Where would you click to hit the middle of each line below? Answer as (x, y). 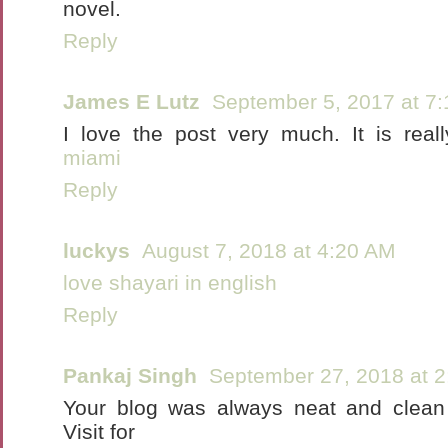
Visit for (99, 431)
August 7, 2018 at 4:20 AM (269, 250)
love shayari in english (170, 282)
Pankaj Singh (130, 375)
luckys (96, 250)
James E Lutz (131, 101)
